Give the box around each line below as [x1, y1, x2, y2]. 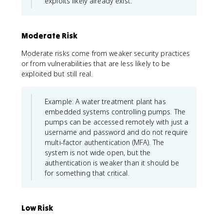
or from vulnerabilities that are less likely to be [21, 58, 170, 68]
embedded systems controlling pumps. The [45, 107, 186, 116]
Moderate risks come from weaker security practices [21, 48, 190, 58]
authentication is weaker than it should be [45, 158, 180, 167]
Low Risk [21, 202, 53, 213]
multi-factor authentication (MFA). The [45, 137, 164, 147]
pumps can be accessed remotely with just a [45, 117, 189, 127]
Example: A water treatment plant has [45, 96, 166, 106]
